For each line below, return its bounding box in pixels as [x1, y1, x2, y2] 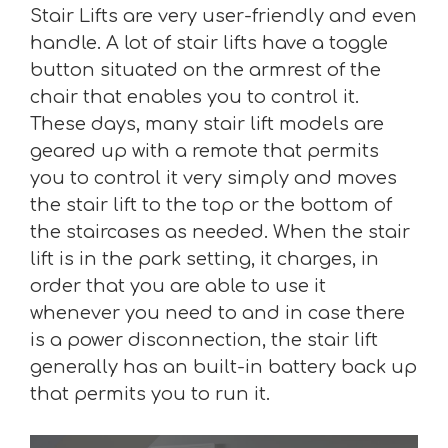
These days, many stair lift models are [30, 114, 384, 134]
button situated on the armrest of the [30, 60, 381, 80]
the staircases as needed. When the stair [30, 222, 410, 242]
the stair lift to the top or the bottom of [30, 195, 392, 215]
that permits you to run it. [30, 384, 270, 404]
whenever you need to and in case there [30, 303, 405, 323]
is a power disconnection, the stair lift [30, 330, 378, 350]
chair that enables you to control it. [30, 87, 359, 107]
